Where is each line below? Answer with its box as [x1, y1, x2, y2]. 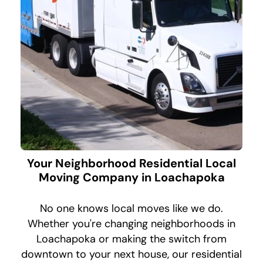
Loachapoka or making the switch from [36, 232, 227, 247]
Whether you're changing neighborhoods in [28, 217, 235, 231]
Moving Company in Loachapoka [38, 170, 225, 186]
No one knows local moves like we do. [40, 201, 223, 216]
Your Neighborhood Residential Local [27, 156, 236, 171]
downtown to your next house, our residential [21, 247, 242, 262]
